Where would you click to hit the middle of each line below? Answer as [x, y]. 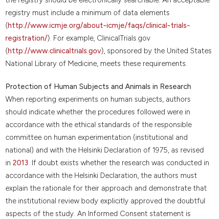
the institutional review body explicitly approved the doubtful [105, 201]
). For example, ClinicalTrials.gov [99, 38]
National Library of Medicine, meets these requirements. [96, 63]
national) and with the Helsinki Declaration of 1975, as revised [104, 150]
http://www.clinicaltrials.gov [54, 51]
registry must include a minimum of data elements [87, 12]
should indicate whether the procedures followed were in [98, 112]
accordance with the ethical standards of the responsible [98, 125]
